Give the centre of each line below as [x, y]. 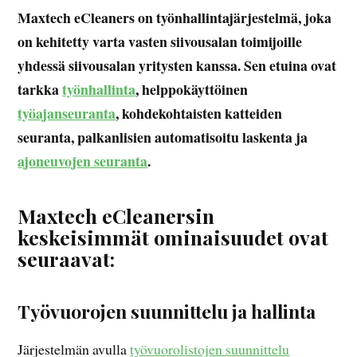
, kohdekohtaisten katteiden [199, 114]
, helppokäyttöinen [192, 90]
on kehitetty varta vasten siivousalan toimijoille [160, 42]
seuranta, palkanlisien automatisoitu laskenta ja [163, 137]
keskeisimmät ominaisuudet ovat [173, 237]
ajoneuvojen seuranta [83, 161]
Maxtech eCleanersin [116, 216]
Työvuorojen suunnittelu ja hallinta [167, 312]
